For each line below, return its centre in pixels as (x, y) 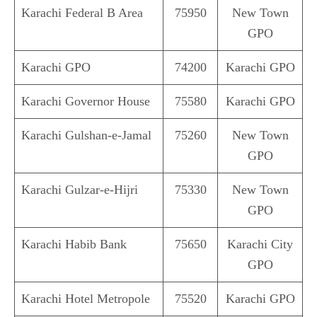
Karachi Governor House (86, 101)
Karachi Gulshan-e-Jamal (86, 135)
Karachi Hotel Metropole (86, 298)
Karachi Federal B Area (82, 12)
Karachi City (260, 244)
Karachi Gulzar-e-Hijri (80, 189)
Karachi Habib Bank (74, 244)
